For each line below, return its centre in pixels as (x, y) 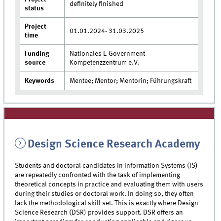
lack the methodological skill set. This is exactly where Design (107, 203)
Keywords (40, 81)
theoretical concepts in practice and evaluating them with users (109, 184)
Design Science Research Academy (114, 145)
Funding (37, 54)
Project (36, 27)
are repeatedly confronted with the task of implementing (98, 175)
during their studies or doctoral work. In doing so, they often (105, 194)
